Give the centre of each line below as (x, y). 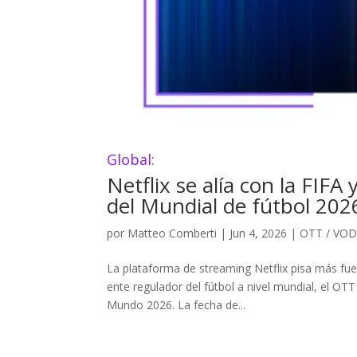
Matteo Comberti (173, 233)
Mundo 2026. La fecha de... (177, 305)
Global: (131, 160)
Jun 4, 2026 (259, 233)
